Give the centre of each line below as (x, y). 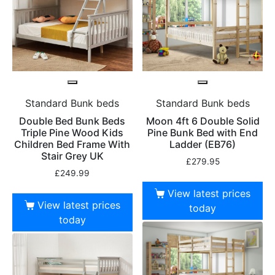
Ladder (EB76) (203, 145)
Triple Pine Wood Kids (72, 133)
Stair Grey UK (72, 156)
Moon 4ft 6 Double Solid (203, 121)
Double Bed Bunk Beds (72, 121)
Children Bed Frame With (72, 145)
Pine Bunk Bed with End (203, 133)
